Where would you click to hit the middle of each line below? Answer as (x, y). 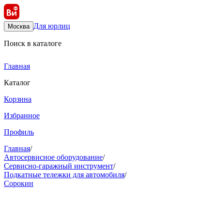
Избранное (22, 116)
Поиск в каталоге (33, 43)
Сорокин (19, 183)
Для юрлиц (52, 26)
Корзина (18, 99)
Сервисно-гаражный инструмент (59, 166)
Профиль (19, 132)
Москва (19, 26)
